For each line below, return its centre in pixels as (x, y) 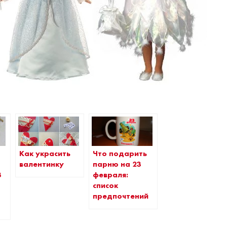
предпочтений (121, 196)
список (106, 185)
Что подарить (120, 153)
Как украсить (45, 153)
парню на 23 (117, 164)
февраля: (111, 175)
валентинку (42, 164)
